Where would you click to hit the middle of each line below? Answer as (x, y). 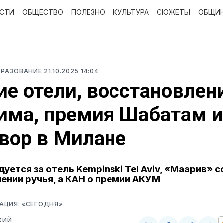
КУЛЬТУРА (131, 12)
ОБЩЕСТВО (43, 12)
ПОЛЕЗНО (88, 12)
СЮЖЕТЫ (173, 12)
